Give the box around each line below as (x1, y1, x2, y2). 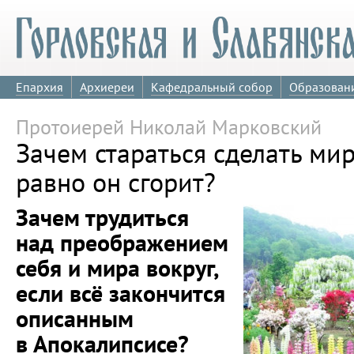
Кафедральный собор (151, 79, 273, 95)
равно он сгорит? (16, 165, 216, 199)
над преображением (16, 228, 228, 258)
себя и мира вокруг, (16, 253, 218, 283)
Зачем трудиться (16, 202, 189, 232)
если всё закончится (16, 278, 225, 308)
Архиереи (80, 79, 134, 95)
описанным (16, 303, 134, 333)
